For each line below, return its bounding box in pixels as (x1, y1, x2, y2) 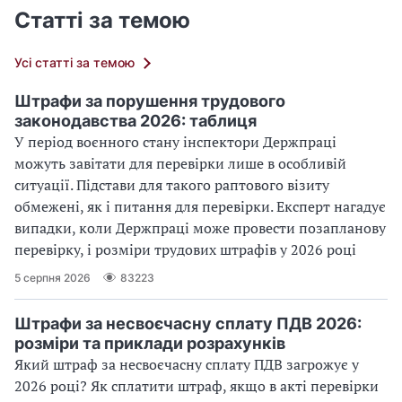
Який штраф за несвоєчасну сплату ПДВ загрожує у (14, 354, 359, 375)
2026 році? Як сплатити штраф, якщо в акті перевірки (14, 376, 379, 397)
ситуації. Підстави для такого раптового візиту (14, 175, 329, 196)
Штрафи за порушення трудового (14, 92, 285, 111)
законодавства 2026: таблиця (14, 111, 257, 131)
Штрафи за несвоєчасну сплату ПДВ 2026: (14, 314, 362, 334)
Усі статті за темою (14, 55, 135, 71)
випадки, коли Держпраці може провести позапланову (14, 218, 386, 239)
